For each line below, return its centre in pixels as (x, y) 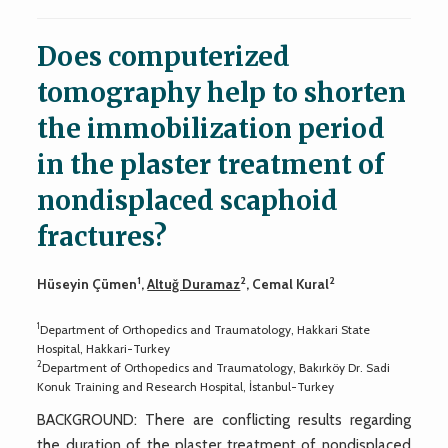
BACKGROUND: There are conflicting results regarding (224, 419)
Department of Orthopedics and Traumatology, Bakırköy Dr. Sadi (216, 367)
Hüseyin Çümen (87, 283)
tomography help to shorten (222, 92)
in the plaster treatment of (211, 164)
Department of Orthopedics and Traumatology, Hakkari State (205, 329)
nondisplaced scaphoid (188, 200)
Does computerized (164, 56)
